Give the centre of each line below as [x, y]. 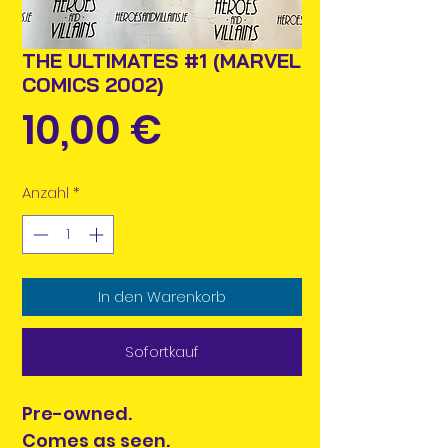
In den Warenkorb [162, 296]
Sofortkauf [162, 351]
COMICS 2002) [92, 85]
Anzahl [45, 193]
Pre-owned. [77, 413]
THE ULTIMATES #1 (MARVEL [161, 61]
